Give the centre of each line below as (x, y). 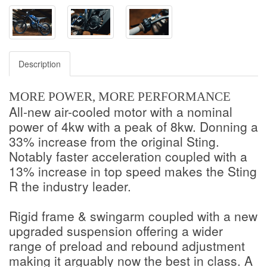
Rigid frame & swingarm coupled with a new (133, 216)
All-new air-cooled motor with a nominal (121, 112)
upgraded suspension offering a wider (116, 231)
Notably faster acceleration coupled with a (128, 156)
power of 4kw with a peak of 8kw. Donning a (133, 127)
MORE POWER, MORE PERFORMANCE (123, 97)
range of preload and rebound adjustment (127, 246)
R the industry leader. (70, 186)
